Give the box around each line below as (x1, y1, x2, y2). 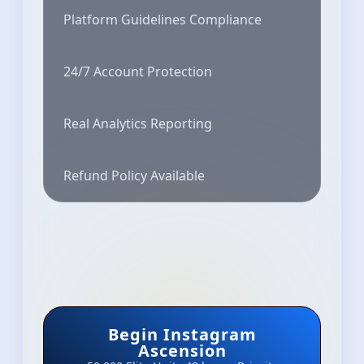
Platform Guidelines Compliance (63, 10, 262, 28)
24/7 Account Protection (63, 62, 212, 80)
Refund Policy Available (63, 166, 205, 184)
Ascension (137, 339, 227, 362)
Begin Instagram (107, 323, 257, 345)
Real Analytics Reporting (63, 114, 212, 132)
